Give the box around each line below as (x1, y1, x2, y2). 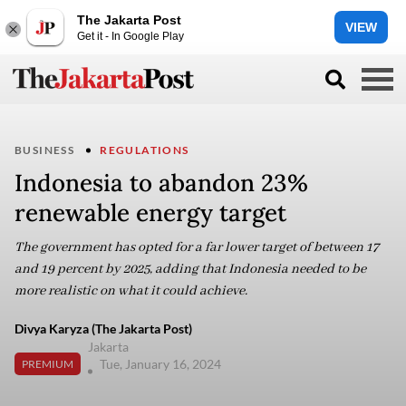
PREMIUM (22, 356, 73, 371)
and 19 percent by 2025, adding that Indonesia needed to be (14, 261, 366, 277)
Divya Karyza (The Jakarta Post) (14, 321, 192, 336)
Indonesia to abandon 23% (14, 168, 308, 198)
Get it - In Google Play (77, 29, 184, 43)
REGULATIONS (100, 143, 189, 157)
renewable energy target (14, 198, 286, 227)
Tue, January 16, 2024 (100, 356, 224, 372)
